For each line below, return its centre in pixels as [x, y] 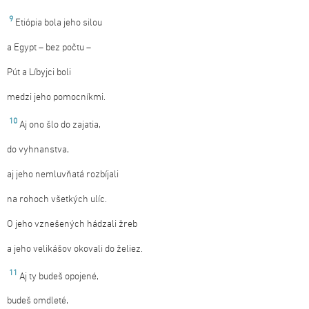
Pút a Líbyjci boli [39, 72]
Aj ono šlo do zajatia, [60, 125]
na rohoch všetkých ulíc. [57, 199]
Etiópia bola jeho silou [59, 23]
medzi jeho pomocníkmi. [56, 97]
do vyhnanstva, [38, 150]
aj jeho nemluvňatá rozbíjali [63, 175]
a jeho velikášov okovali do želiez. [75, 249]
